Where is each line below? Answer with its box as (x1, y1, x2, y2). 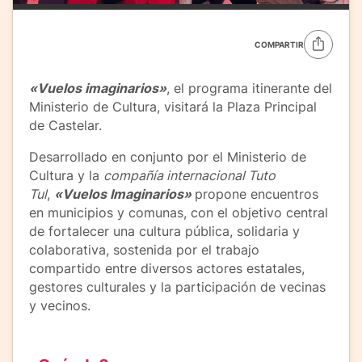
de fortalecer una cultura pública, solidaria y (29, 223, 300, 240)
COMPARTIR (255, 40, 304, 50)
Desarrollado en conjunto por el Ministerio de (29, 149, 306, 166)
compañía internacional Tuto (103, 167, 276, 184)
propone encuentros (195, 186, 318, 203)
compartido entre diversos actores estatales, (29, 260, 305, 277)
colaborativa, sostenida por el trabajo (29, 242, 259, 259)
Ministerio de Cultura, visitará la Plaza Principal (29, 99, 317, 116)
